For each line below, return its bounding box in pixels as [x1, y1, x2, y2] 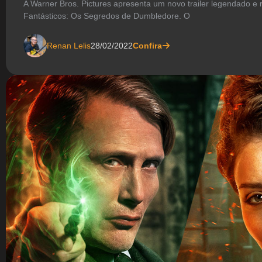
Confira [133, 40, 162, 50]
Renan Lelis [47, 40, 91, 50]
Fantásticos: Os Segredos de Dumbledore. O [23, 11, 190, 21]
